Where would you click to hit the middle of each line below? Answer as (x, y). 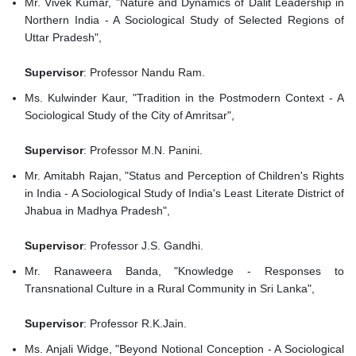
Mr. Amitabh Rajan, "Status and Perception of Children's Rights (184, 176)
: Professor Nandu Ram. (144, 73)
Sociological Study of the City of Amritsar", (131, 116)
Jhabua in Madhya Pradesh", (99, 211)
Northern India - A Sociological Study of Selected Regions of (184, 20)
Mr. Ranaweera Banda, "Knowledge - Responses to (184, 271)
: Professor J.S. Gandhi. (143, 246)
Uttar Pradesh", (65, 38)
